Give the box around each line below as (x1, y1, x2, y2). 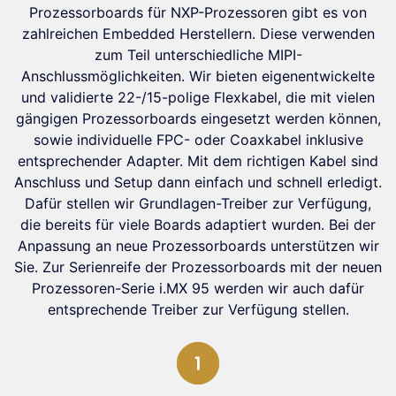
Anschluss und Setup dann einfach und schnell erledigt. (14, 173, 382, 191)
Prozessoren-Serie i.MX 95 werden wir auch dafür (32, 279, 364, 297)
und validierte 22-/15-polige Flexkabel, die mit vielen (21, 88, 375, 106)
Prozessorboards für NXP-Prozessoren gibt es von (29, 4, 367, 21)
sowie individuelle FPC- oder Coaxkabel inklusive (33, 131, 363, 148)
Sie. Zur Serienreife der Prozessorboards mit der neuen (14, 258, 382, 276)
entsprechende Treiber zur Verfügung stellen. (47, 301, 349, 318)
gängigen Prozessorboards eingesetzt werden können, (15, 110, 381, 127)
